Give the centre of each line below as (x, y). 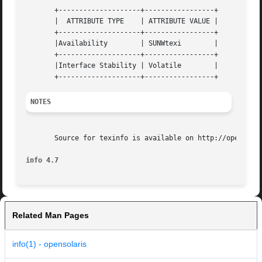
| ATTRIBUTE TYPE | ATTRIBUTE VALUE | (122, 21)
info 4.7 (42, 161)
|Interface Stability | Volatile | (104, 66)
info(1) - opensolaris (49, 244)
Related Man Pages (51, 216)
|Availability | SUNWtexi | (67, 44)
